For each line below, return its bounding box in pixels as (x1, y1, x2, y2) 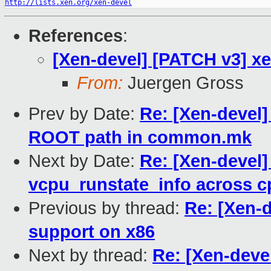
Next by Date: (28, 151, 140, 171)
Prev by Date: (28, 104, 140, 124)
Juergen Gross (123, 73, 244, 93)
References (28, 26, 123, 46)
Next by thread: (28, 246, 152, 266)
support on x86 (28, 222, 155, 242)
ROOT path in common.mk (28, 128, 252, 148)
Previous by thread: (28, 198, 184, 218)
